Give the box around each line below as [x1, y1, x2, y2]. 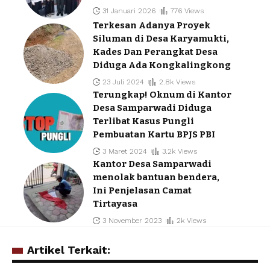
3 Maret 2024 [102, 147, 148, 156]
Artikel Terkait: [27, 243, 110, 257]
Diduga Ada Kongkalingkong [93, 60, 231, 71]
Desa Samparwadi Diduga [93, 102, 212, 114]
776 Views [170, 6, 204, 15]
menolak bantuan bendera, [93, 172, 219, 183]
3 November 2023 [102, 216, 162, 225]
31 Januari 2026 [102, 6, 156, 15]
